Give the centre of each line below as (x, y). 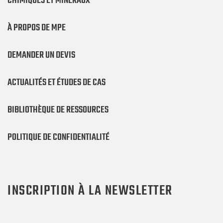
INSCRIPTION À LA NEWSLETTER (90, 191)
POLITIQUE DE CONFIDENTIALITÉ (58, 137)
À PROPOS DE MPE (37, 28)
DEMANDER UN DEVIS (41, 55)
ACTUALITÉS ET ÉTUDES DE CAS (56, 82)
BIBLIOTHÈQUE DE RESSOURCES (58, 110)
